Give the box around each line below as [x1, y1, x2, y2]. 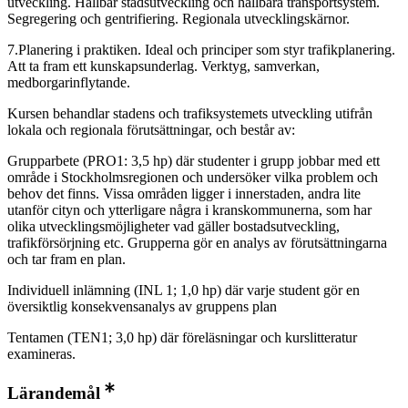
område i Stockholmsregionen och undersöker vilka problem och [7, 169, 378, 186]
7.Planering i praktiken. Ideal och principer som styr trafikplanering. [7, 42, 395, 58]
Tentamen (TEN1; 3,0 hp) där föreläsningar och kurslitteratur [7, 330, 357, 346]
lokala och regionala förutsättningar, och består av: [7, 122, 295, 138]
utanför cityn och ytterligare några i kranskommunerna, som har [7, 202, 372, 219]
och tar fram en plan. [7, 251, 126, 268]
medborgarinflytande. [7, 75, 130, 91]
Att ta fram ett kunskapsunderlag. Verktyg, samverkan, [7, 58, 320, 75]
